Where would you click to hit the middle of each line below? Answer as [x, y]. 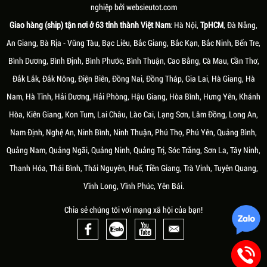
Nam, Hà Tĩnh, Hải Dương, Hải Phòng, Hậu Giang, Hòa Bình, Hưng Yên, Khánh [133, 96]
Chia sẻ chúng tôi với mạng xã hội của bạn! [133, 209]
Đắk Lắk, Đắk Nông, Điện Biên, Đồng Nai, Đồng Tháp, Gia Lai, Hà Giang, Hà [133, 78]
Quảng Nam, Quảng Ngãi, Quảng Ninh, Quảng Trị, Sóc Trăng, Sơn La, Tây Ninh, [133, 150]
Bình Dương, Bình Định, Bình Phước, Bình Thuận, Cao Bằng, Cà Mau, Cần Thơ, [133, 60]
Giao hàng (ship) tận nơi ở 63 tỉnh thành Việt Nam [90, 25]
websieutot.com [151, 7]
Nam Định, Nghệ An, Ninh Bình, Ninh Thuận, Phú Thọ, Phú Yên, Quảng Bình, [133, 132]
